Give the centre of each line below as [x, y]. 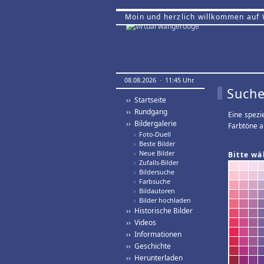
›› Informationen [154, 234]
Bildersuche [155, 172]
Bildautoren [155, 191]
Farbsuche [153, 181]
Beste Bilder [155, 143]
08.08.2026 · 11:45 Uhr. [159, 80]
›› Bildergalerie [151, 123]
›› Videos [141, 222]
